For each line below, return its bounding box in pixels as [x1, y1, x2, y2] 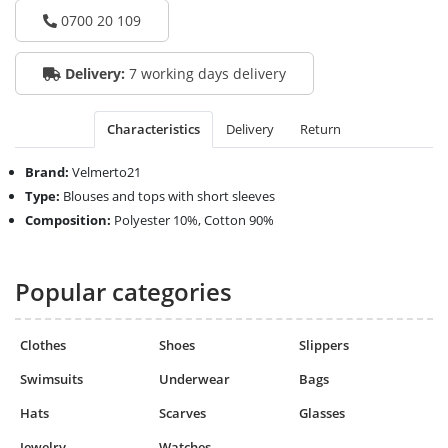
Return [300, 120, 341, 139]
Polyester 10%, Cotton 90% [114, 211, 274, 230]
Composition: [25, 211, 114, 230]
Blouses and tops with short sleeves [60, 187, 275, 206]
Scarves [159, 404, 207, 423]
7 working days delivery [129, 64, 286, 84]
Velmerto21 [72, 163, 141, 182]
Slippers [298, 336, 349, 355]
